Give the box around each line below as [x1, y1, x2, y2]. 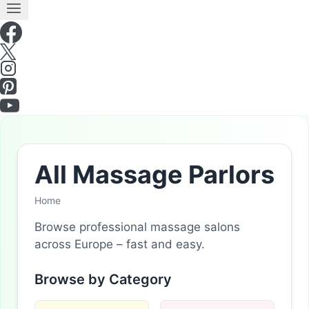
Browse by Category [34, 270, 172, 288]
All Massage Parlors [34, 159, 275, 190]
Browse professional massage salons [34, 219, 240, 234]
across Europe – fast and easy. [34, 237, 205, 251]
